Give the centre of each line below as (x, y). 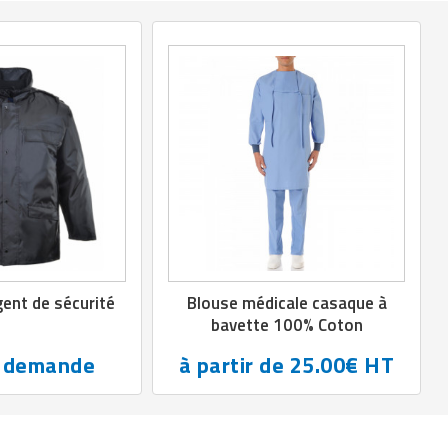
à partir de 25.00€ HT (286, 364)
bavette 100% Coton (286, 324)
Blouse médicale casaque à (286, 302)
